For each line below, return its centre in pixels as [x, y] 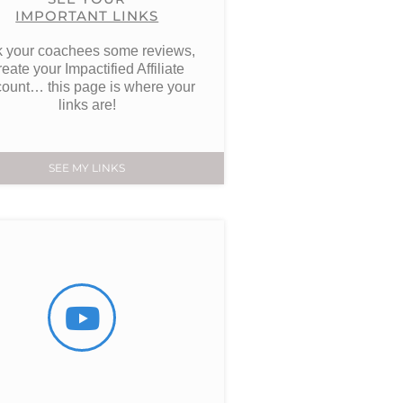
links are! [87, 105]
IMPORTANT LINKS [87, 16]
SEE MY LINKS [87, 168]
